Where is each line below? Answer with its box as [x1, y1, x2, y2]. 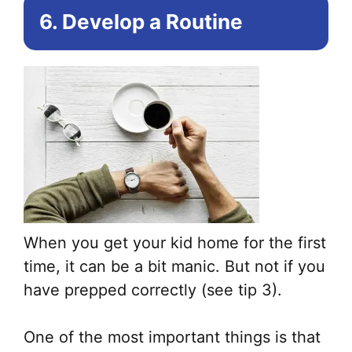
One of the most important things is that [24, 328, 321, 347]
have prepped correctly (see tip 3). [24, 280, 282, 300]
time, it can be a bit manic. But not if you [24, 257, 325, 277]
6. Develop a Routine [39, 9, 243, 35]
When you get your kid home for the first [24, 233, 326, 253]
